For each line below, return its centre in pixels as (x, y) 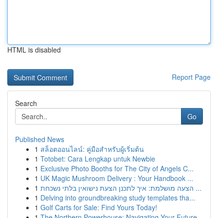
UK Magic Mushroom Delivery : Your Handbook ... (117, 178)
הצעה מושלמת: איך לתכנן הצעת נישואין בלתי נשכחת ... (198, 188)
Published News (40, 139)
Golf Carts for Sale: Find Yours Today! (99, 207)
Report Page (191, 77)
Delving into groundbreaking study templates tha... (118, 198)
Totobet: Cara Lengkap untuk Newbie (98, 159)
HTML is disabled (34, 50)
